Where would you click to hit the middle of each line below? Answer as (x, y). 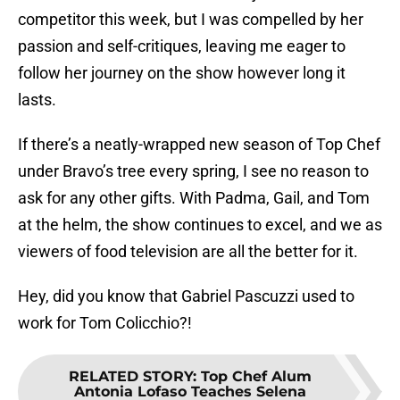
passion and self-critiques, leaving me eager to (182, 46)
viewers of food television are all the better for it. (188, 252)
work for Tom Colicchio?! (105, 323)
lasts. (37, 100)
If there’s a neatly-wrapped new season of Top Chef (199, 145)
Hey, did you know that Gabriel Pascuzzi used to (186, 296)
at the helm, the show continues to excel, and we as (200, 225)
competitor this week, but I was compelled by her (191, 20)
